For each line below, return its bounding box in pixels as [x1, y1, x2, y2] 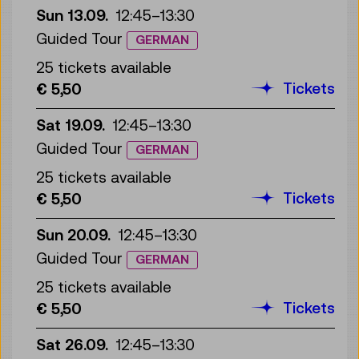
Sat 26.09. [36, 335, 108, 353]
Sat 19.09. [36, 115, 105, 134]
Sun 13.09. [36, 6, 108, 24]
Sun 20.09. [36, 225, 111, 244]
